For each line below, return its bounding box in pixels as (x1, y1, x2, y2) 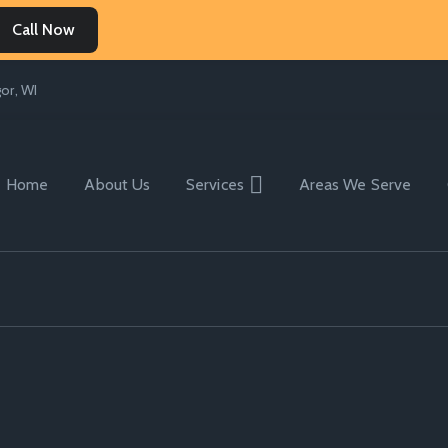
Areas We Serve (298, 175, 411, 195)
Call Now (21, 20, 76, 39)
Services (186, 175, 244, 195)
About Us (84, 175, 151, 195)
